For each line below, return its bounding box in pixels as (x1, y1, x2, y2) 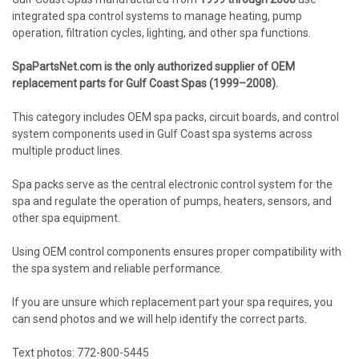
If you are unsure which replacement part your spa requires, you (12, 296, 333, 309)
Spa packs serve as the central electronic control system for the (12, 178, 333, 192)
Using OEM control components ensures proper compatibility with (12, 245, 341, 259)
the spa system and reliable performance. (12, 262, 223, 276)
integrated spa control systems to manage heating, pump (12, 10, 302, 23)
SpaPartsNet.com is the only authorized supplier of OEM (12, 60, 295, 74)
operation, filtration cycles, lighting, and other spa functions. (12, 26, 311, 40)
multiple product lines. (12, 144, 123, 158)
